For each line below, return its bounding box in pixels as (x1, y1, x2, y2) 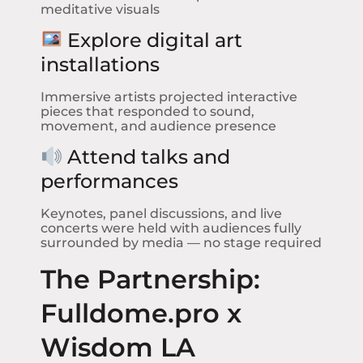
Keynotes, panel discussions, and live (41, 206, 282, 222)
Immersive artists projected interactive (41, 88, 297, 105)
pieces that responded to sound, (41, 103, 254, 119)
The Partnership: (41, 263, 260, 295)
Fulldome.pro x (41, 297, 241, 329)
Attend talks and (62, 145, 231, 169)
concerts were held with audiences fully (41, 220, 301, 237)
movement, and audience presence (41, 117, 276, 134)
